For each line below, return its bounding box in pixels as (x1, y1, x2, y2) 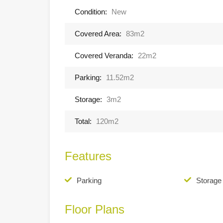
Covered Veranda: (75, 51, 133, 60)
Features (65, 149, 111, 163)
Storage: (75, 95, 102, 104)
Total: (75, 116, 92, 125)
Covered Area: (75, 29, 121, 38)
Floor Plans (65, 202, 124, 216)
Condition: (75, 7, 107, 16)
